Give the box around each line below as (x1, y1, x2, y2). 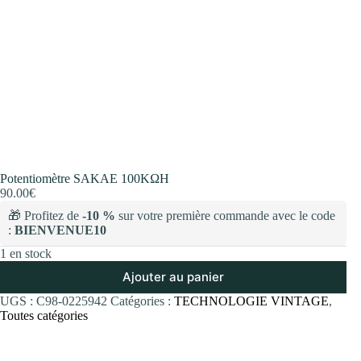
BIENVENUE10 (15, 222, 106, 237)
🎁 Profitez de (8, 208, 82, 222)
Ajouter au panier (122, 269, 225, 285)
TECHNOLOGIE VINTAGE (174, 293, 329, 308)
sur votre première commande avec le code (115, 208, 335, 222)
